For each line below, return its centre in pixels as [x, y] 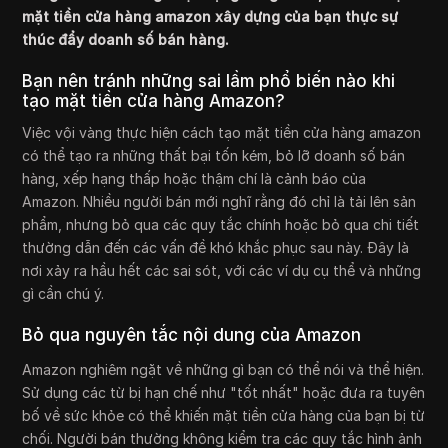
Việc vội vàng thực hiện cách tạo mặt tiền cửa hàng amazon [222, 133]
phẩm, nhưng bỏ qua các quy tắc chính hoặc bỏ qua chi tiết [221, 225]
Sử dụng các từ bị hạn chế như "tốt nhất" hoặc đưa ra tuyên [224, 393]
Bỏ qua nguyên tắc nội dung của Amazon [192, 335]
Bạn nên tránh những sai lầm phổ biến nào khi [209, 81]
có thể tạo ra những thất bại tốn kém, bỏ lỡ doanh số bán [214, 156]
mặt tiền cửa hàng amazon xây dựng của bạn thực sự [210, 17]
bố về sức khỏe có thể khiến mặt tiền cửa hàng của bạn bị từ [224, 416]
